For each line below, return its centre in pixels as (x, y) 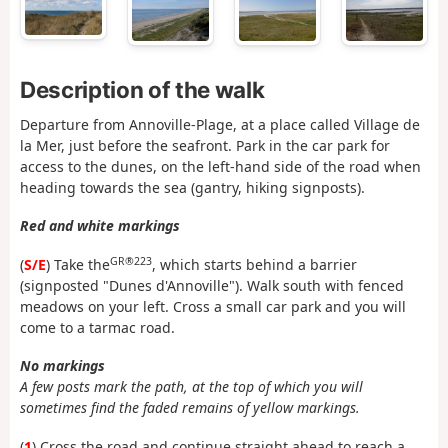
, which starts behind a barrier (254, 264)
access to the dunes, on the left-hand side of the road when (220, 166)
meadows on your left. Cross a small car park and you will (213, 306)
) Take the (78, 264)
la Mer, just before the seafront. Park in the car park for (205, 145)
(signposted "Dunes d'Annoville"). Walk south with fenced (212, 285)
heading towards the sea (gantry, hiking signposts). (192, 187)
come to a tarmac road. (97, 327)
